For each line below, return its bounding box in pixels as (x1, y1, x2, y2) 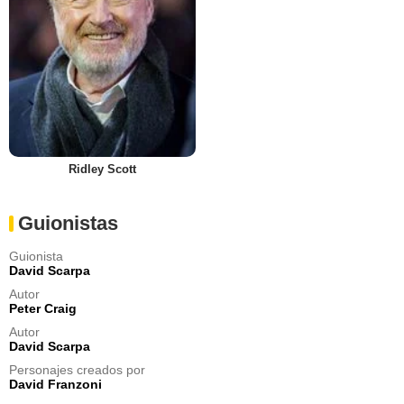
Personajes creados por (9, 363, 145, 378)
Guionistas (18, 212, 118, 235)
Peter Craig (9, 301, 77, 317)
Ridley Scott (68, 162, 136, 177)
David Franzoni (9, 377, 102, 392)
